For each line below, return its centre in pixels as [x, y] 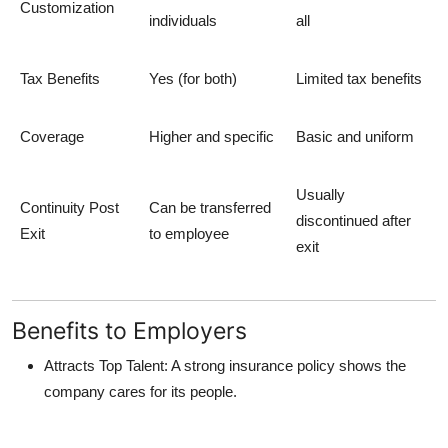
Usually [320, 194]
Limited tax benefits [359, 78]
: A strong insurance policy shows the [285, 365]
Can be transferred [210, 207]
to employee [189, 233]
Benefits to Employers [129, 330]
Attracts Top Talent [104, 365]
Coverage [52, 136]
